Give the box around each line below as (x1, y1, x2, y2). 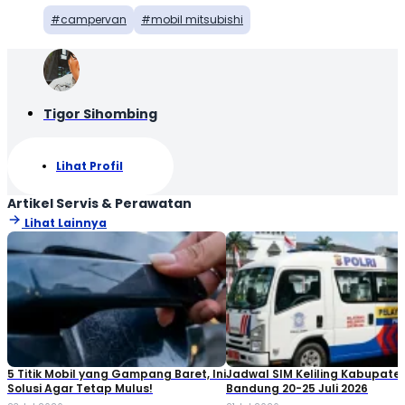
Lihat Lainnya (24, 215, 107, 231)
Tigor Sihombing (43, 105, 157, 124)
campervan (61, 12, 127, 28)
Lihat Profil (56, 158, 123, 174)
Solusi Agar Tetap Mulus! (7, 381, 153, 397)
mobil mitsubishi (151, 12, 243, 28)
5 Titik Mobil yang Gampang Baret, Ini (7, 366, 226, 382)
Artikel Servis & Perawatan (7, 194, 192, 213)
